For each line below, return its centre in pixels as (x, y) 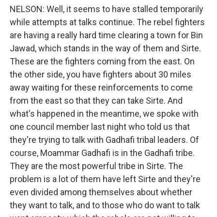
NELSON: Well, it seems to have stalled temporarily (107, 9)
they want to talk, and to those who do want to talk (105, 205)
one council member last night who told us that (100, 127)
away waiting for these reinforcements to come (101, 87)
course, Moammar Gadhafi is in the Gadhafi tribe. (102, 153)
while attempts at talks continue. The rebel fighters (107, 22)
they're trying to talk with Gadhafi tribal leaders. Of (104, 140)
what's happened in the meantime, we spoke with (104, 114)
